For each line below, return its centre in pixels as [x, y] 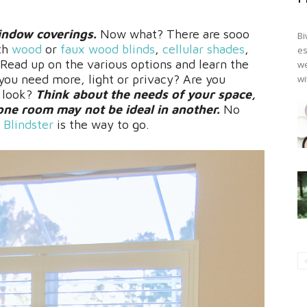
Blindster [28, 124]
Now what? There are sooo [173, 34]
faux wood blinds [108, 49]
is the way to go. [101, 124]
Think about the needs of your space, [146, 94]
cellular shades [204, 49]
